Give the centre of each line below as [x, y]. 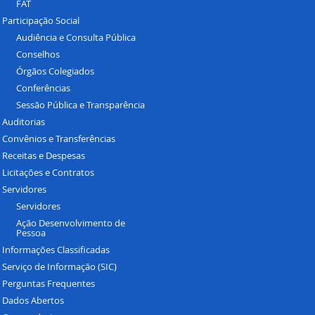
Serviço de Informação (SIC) [59, 267]
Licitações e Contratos [48, 173]
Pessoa [31, 233]
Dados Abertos [33, 301]
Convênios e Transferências [58, 139]
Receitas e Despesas [43, 156]
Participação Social [40, 21]
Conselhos [38, 54]
